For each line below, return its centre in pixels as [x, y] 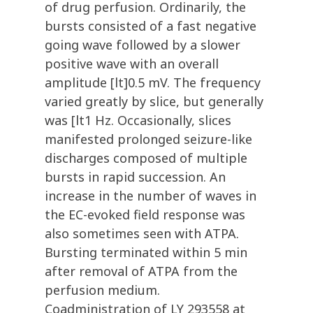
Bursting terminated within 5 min [146, 253]
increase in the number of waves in [151, 196]
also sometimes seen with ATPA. [142, 234]
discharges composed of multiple [146, 158]
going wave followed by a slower [143, 45]
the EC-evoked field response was [145, 215]
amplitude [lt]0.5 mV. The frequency [153, 83]
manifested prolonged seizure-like [148, 139]
